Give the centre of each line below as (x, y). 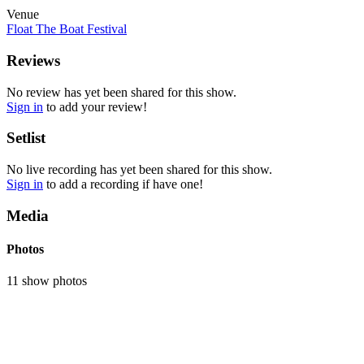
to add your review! (95, 106)
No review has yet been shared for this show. (121, 92)
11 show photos (47, 281)
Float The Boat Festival (67, 29)
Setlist (26, 138)
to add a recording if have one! (123, 184)
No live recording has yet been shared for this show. (139, 169)
